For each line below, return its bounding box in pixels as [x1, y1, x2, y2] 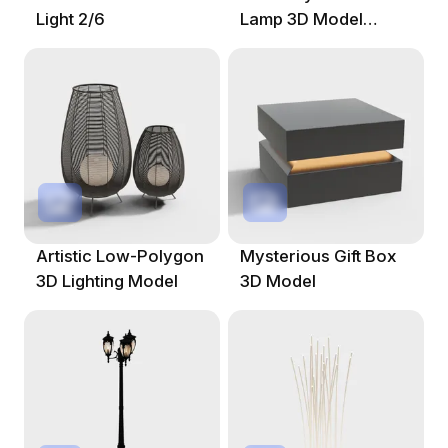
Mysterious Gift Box [240, 245, 398, 266]
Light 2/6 [35, 8, 105, 29]
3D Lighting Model [35, 270, 178, 291]
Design [240, 33, 296, 54]
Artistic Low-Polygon [35, 245, 204, 266]
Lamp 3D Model [240, 8, 364, 29]
